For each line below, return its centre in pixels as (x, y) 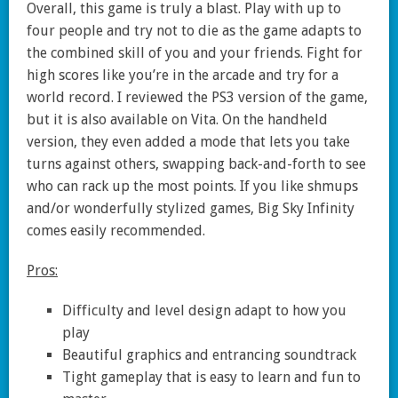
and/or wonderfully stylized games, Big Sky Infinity (191, 209)
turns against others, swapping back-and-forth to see (196, 164)
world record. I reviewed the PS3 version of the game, (197, 98)
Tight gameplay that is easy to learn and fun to (211, 378)
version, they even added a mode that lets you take (188, 142)
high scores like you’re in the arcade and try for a (183, 76)
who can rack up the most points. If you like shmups (192, 187)
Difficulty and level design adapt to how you (204, 311)
